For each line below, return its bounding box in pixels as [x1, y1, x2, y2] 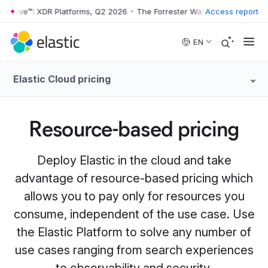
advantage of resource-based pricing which [15, 171, 253, 185]
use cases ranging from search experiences [14, 243, 254, 257]
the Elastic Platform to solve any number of [17, 225, 251, 239]
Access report [205, 6, 258, 16]
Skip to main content [44, 11, 52, 22]
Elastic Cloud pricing [13, 73, 111, 85]
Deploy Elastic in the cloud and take [36, 153, 232, 167]
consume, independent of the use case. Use [13, 207, 255, 221]
